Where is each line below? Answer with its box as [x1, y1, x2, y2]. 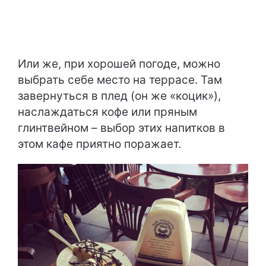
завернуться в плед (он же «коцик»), [18, 88, 221, 103]
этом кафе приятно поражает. [18, 137, 181, 151]
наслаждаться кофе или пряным [18, 104, 197, 119]
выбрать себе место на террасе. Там [18, 72, 222, 87]
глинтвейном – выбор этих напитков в [18, 121, 225, 135]
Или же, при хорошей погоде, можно [18, 56, 220, 71]
